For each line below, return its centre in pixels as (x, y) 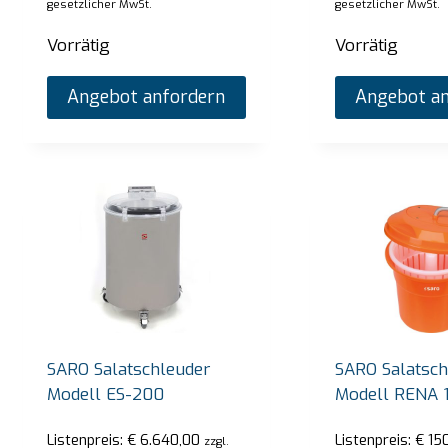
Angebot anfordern (146, 97)
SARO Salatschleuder (129, 369)
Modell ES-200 (106, 394)
